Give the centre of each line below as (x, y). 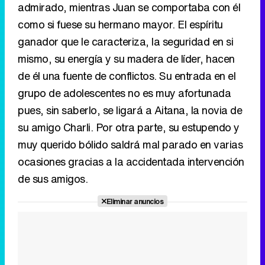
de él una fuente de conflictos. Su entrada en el (127, 76)
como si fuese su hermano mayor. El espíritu (120, 25)
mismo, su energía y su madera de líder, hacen (126, 59)
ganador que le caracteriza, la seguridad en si (125, 42)
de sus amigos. (53, 179)
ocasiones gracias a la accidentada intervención (131, 162)
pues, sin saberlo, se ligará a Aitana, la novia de (130, 110)
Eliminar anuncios (135, 201)
